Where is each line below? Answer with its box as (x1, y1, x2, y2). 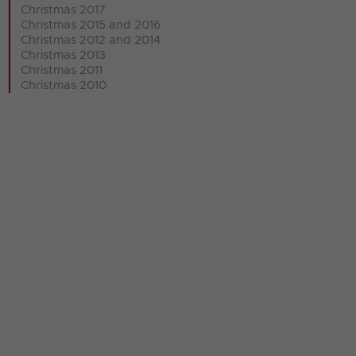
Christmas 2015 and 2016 (21, 18, 161, 31)
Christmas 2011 (21, 64, 103, 76)
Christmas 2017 (21, 3, 106, 16)
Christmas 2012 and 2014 (21, 33, 161, 46)
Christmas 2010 (21, 79, 107, 91)
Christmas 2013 (21, 48, 106, 61)
